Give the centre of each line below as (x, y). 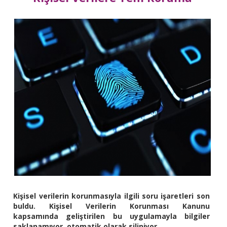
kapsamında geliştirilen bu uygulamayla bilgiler (111, 216)
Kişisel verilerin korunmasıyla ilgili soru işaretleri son (111, 196)
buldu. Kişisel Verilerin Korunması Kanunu (111, 206)
